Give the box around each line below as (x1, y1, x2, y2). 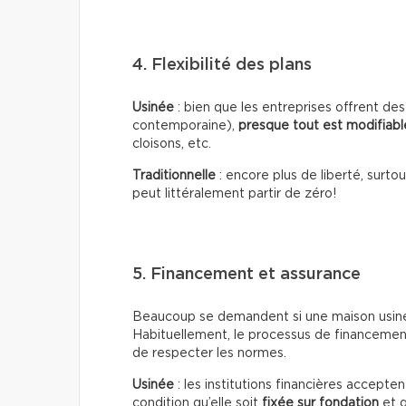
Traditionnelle (132, 169, 216, 182)
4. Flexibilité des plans (132, 57, 312, 73)
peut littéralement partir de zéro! (132, 188, 336, 200)
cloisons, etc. (132, 138, 211, 150)
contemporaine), (132, 120, 238, 132)
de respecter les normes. (132, 347, 286, 360)
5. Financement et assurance (132, 266, 361, 283)
